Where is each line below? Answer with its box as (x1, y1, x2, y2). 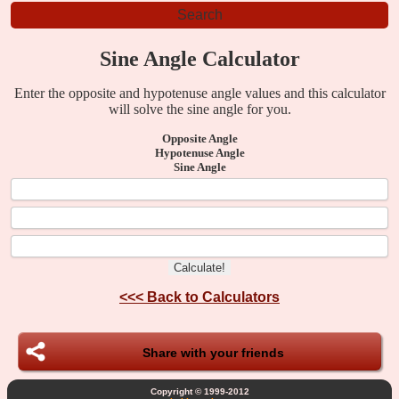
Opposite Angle (161, 131, 238, 145)
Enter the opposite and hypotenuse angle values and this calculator (13, 85, 386, 101)
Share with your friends (142, 345, 284, 360)
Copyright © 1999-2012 (150, 386, 249, 396)
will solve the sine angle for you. (108, 101, 291, 117)
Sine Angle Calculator (99, 46, 300, 70)
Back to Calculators (147, 289, 280, 305)
